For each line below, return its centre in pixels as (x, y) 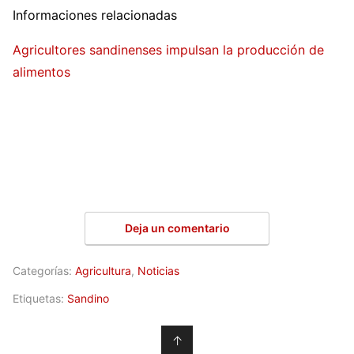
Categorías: (44, 271)
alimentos (41, 72)
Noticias (158, 271)
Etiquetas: (40, 299)
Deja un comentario (177, 228)
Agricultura (103, 271)
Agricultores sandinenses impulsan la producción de (168, 49)
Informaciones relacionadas (95, 15)
